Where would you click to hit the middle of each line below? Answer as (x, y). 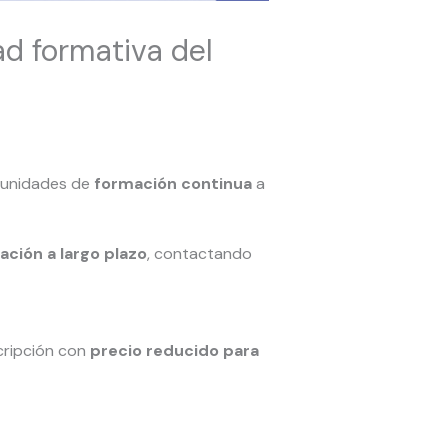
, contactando (199, 254)
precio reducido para (174, 351)
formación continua (172, 184)
